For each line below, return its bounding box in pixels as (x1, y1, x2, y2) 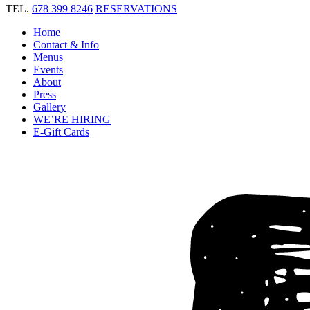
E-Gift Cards (33, 126, 89, 138)
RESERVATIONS (95, 3, 177, 15)
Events (33, 64, 63, 76)
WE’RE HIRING (33, 113, 111, 126)
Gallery (33, 101, 66, 113)
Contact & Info (33, 39, 99, 51)
